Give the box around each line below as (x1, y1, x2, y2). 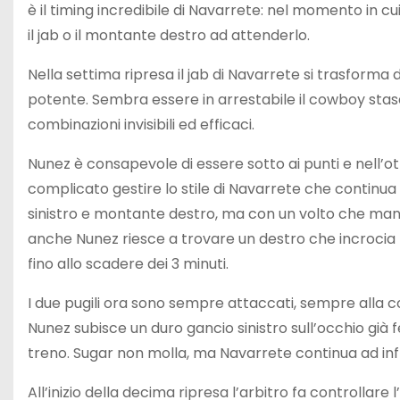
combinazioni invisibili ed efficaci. (28, 114, 254, 135)
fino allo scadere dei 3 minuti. (28, 254, 229, 274)
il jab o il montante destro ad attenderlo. (28, 25, 310, 46)
